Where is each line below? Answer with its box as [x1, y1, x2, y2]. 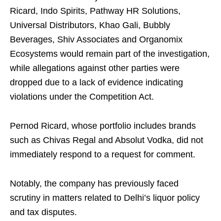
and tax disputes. [10, 207, 77, 217]
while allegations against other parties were [10, 63, 180, 73]
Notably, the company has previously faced [10, 179, 179, 188]
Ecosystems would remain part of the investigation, [10, 49, 210, 59]
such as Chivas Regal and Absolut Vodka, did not [10, 135, 203, 145]
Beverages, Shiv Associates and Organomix [10, 35, 183, 44]
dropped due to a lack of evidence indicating [10, 77, 183, 87]
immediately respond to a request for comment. [10, 149, 195, 159]
